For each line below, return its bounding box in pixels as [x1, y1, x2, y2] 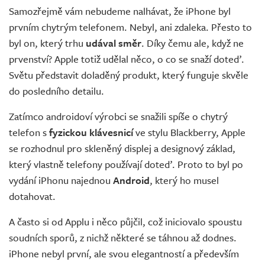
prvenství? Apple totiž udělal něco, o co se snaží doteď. [9, 51, 244, 66]
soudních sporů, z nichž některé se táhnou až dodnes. [9, 230, 237, 245]
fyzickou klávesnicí [47, 124, 135, 140]
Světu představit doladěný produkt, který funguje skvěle [9, 67, 248, 82]
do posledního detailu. [9, 83, 104, 98]
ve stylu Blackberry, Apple [135, 124, 245, 140]
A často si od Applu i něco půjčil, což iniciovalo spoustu [9, 214, 242, 229]
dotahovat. [9, 188, 56, 203]
